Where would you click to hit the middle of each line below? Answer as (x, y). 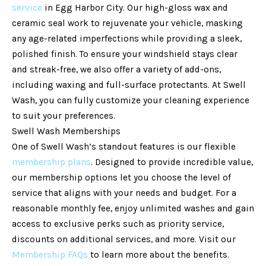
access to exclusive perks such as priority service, (118, 224)
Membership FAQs (50, 254)
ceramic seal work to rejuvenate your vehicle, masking (127, 23)
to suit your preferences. (64, 115)
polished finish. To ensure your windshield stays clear (125, 54)
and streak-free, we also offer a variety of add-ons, (116, 69)
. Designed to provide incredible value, (172, 162)
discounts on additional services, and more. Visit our (124, 239)
